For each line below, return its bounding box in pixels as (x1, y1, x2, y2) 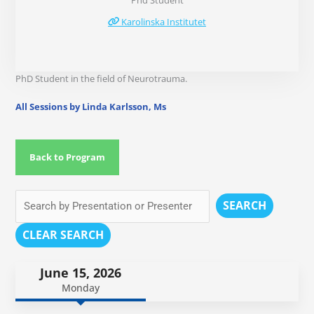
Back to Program (29, 151, 106, 164)
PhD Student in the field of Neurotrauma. (15, 72, 188, 86)
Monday (62, 281, 100, 295)
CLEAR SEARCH (22, 227, 104, 243)
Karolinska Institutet (119, 15, 206, 29)
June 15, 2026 (40, 264, 122, 282)
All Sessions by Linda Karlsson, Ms (15, 100, 167, 114)
